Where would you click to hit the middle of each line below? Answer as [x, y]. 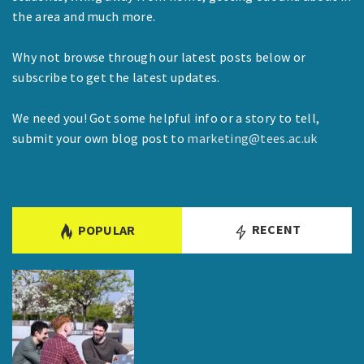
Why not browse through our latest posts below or [159, 56]
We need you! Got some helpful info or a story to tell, [166, 117]
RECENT [275, 229]
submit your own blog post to [100, 138]
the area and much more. [84, 16]
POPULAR [106, 230]
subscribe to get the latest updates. [116, 77]
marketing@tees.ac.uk [252, 138]
